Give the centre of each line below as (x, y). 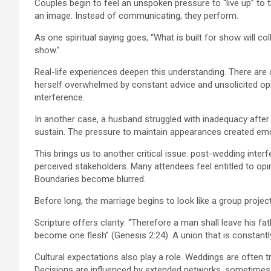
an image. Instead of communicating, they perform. (136, 15)
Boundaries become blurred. (90, 179)
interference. (60, 97)
